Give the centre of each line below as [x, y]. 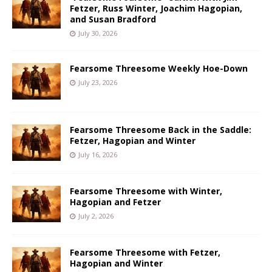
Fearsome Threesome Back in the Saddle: [161, 130]
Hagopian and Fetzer [115, 202]
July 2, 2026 [96, 216]
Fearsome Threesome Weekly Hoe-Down [159, 69]
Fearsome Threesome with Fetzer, [145, 253]
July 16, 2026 [98, 155]
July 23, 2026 [98, 83]
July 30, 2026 [98, 33]
